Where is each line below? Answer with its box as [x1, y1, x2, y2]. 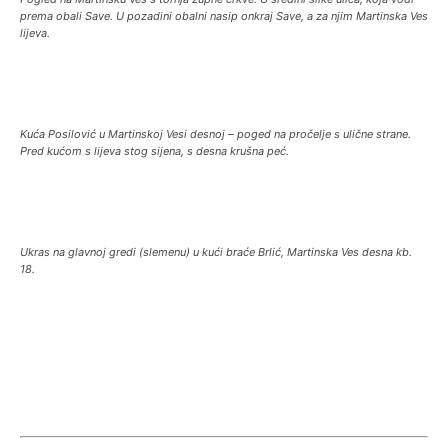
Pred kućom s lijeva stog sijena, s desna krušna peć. [20, 144, 289, 158]
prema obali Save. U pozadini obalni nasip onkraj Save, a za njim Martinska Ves [20, 9, 428, 23]
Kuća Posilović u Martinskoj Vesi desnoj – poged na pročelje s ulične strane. [20, 127, 411, 141]
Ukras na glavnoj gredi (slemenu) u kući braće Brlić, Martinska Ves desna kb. [20, 245, 412, 259]
